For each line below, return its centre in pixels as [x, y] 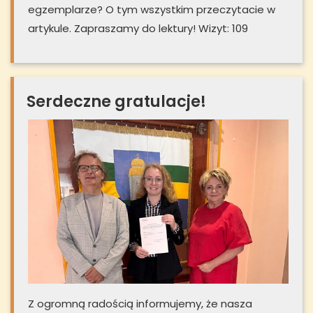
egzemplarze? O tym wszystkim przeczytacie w [152, 9]
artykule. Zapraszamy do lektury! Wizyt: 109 [138, 28]
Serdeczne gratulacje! [116, 101]
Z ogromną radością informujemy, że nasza [140, 304]
